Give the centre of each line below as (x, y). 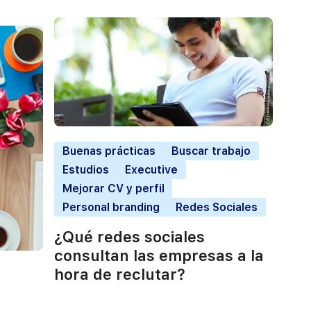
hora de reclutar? (120, 275)
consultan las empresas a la (159, 256)
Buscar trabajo (211, 151)
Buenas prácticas (109, 151)
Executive (151, 170)
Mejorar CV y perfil (113, 189)
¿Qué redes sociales (129, 237)
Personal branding (111, 208)
